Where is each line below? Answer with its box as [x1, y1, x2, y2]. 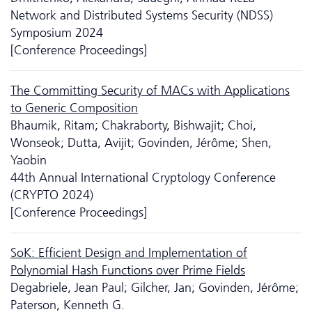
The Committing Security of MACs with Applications [10, 82, 290, 98]
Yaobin [10, 152, 47, 168]
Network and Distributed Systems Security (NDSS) [10, 7, 273, 23]
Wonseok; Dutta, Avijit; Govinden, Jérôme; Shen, [10, 134, 272, 150]
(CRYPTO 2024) [10, 187, 93, 203]
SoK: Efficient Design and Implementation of [10, 244, 247, 260]
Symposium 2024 [10, 24, 103, 40]
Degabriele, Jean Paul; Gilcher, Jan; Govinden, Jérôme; [10, 279, 299, 295]
